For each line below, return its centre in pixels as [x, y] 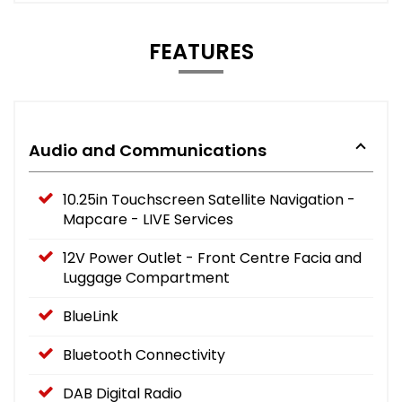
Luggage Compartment [146, 277]
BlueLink [91, 316]
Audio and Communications [148, 150]
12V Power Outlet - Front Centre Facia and [212, 258]
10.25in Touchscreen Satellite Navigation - [209, 199]
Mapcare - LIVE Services [148, 219]
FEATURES [201, 51]
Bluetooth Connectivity [144, 354]
